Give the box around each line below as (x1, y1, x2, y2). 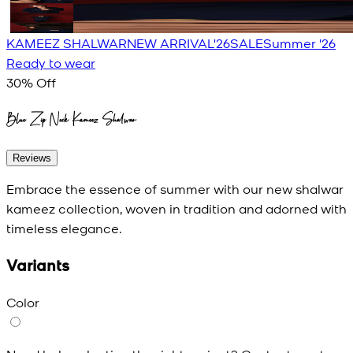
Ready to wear (6, 53, 95, 71)
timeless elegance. (6, 219, 122, 237)
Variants (6, 254, 69, 276)
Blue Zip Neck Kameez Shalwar (6, 109, 136, 129)
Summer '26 (263, 33, 336, 51)
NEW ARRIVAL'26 (127, 33, 230, 51)
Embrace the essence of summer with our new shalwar (6, 180, 344, 198)
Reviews (13, 152, 51, 165)
